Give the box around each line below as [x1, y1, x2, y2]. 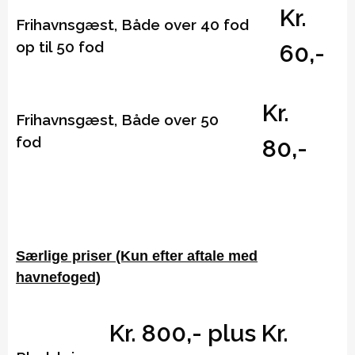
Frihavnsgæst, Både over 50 [16, 110, 219, 128]
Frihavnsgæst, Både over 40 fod [16, 15, 249, 33]
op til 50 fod [16, 37, 104, 55]
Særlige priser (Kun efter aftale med [16, 247, 258, 264]
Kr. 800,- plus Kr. [109, 319, 289, 347]
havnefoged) [16, 269, 101, 285]
